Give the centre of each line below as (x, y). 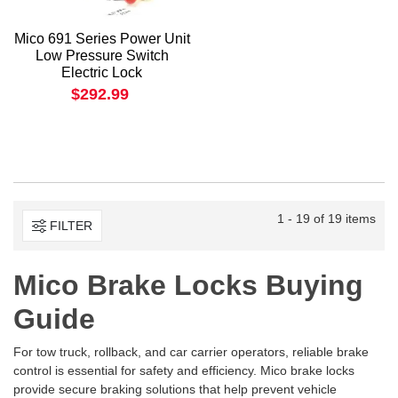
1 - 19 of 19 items (326, 219)
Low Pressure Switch (102, 56)
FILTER (71, 225)
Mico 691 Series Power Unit (102, 39)
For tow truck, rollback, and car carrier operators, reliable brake (191, 352)
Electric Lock (102, 73)
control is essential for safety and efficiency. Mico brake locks (184, 371)
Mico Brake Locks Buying (188, 286)
